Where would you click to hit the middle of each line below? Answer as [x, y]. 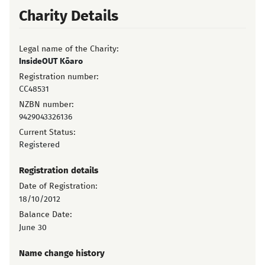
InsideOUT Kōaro [51, 62]
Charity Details [69, 16]
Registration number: [59, 77]
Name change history [62, 253]
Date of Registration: [58, 186]
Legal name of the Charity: [69, 49]
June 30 [33, 228]
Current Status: [47, 132]
